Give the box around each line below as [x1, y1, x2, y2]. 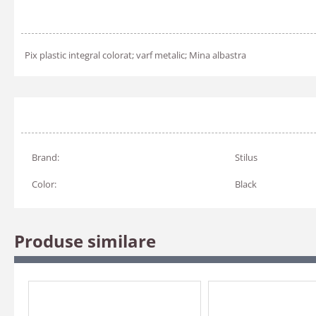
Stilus [235, 151, 257, 164]
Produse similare [14, 229, 156, 253]
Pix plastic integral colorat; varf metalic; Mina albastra [25, 49, 246, 61]
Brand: [32, 151, 59, 164]
